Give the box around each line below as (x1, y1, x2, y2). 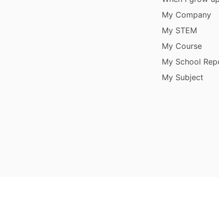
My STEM (162, 25, 197, 35)
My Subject (162, 72, 204, 82)
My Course (162, 41, 202, 51)
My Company (162, 9, 212, 20)
